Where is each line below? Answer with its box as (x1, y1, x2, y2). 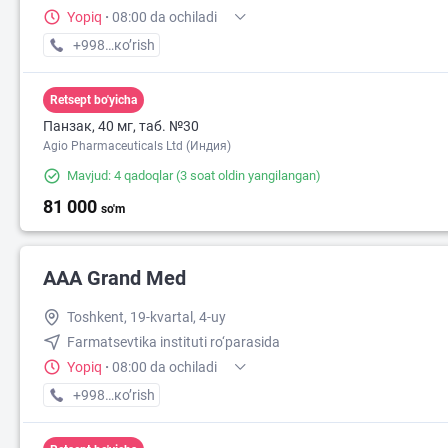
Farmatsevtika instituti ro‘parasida (67, 334, 280, 351)
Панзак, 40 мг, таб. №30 (43, 118, 199, 135)
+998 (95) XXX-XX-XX (72, 387, 208, 404)
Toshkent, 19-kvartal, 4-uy (67, 309, 226, 326)
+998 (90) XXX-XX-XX (72, 37, 208, 54)
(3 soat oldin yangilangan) (173, 168, 321, 184)
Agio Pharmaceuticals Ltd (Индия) (43, 139, 231, 154)
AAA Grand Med (43, 266, 186, 291)
